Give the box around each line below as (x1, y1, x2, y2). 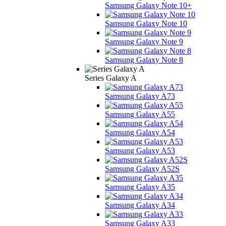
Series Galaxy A (85, 73, 137, 82)
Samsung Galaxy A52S (105, 164, 180, 173)
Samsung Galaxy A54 (105, 128, 175, 137)
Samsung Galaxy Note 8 (105, 55, 183, 64)
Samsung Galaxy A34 (105, 200, 175, 209)
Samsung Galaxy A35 (105, 182, 175, 191)
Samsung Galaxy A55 (105, 109, 175, 119)
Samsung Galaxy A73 (105, 91, 175, 100)
